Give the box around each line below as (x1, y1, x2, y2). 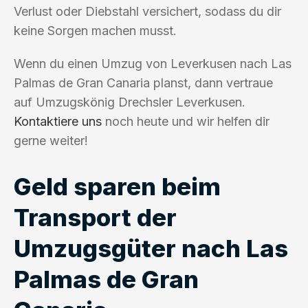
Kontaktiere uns (14, 113, 102, 129)
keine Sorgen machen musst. (14, 23, 177, 38)
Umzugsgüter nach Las (14, 233, 288, 263)
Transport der (14, 202, 177, 232)
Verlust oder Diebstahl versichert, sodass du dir (14, 3, 281, 19)
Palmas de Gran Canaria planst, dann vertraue (14, 75, 273, 90)
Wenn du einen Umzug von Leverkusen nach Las (14, 56, 291, 71)
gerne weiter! (14, 133, 88, 148)
